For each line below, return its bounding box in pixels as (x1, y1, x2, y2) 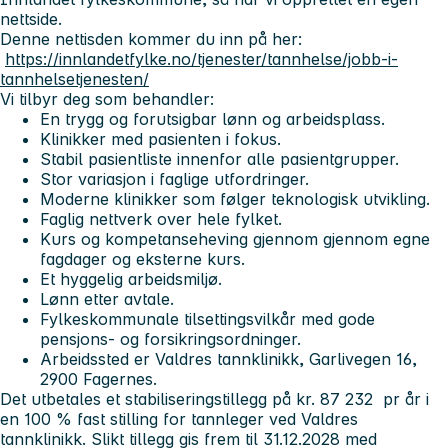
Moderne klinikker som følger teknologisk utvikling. (40, 188, 430, 209)
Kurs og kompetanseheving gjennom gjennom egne (40, 228, 430, 249)
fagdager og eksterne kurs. (40, 248, 245, 269)
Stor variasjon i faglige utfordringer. (40, 168, 309, 189)
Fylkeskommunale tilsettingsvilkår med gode (40, 308, 375, 329)
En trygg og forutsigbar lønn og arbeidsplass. (40, 108, 385, 129)
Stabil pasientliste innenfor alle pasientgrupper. (40, 148, 399, 169)
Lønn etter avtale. (40, 288, 174, 309)
